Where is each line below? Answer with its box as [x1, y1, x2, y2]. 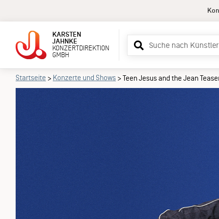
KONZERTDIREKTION [52, 44, 111, 52]
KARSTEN [52, 31, 83, 38]
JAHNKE [52, 38, 79, 45]
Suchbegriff [127, 36, 165, 44]
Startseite [16, 74, 46, 82]
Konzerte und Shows [53, 74, 116, 82]
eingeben [127, 47, 158, 56]
